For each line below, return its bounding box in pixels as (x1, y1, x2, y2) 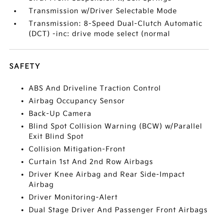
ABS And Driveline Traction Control (29, 84, 162, 92)
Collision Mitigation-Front (29, 145, 126, 153)
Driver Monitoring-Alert (29, 193, 118, 201)
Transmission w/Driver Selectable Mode (29, 7, 178, 15)
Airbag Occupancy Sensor (29, 97, 126, 105)
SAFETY (9, 62, 41, 71)
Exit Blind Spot (29, 132, 84, 141)
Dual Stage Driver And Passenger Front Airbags (29, 206, 208, 214)
